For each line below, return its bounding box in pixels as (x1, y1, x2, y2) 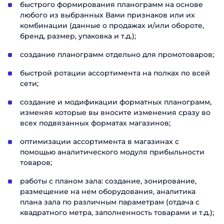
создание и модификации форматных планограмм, (20, 97, 211, 106)
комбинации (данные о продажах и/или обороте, (20, 21, 204, 30)
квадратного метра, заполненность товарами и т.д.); (20, 208, 214, 217)
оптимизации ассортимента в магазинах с (20, 137, 179, 146)
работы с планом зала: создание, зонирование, (20, 176, 196, 185)
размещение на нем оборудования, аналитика (20, 187, 195, 196)
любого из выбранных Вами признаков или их (20, 10, 195, 19)
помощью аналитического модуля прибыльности (20, 147, 204, 156)
